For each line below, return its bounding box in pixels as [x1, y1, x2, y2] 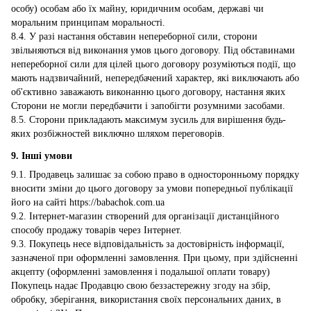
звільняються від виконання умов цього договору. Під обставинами [11, 44, 295, 56]
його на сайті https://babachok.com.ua [11, 196, 165, 208]
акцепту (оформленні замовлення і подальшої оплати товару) [11, 266, 270, 277]
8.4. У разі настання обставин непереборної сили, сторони [11, 31, 258, 42]
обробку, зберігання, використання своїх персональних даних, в [11, 294, 281, 305]
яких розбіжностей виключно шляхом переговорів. [11, 128, 225, 139]
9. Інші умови [11, 150, 72, 161]
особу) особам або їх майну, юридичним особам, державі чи [11, 3, 264, 14]
